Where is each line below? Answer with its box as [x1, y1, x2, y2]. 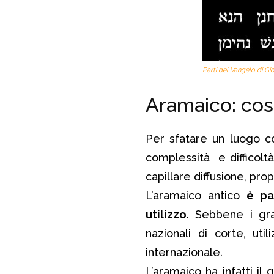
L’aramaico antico [146, 188, 246, 202]
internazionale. [146, 245, 223, 259]
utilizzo [146, 207, 187, 221]
